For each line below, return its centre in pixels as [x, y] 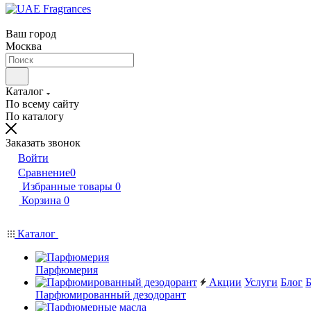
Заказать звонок [43, 143]
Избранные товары [67, 186]
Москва [24, 46]
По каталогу [35, 116]
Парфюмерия [67, 270]
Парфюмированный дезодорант [111, 295]
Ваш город [31, 34]
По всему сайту [42, 104]
